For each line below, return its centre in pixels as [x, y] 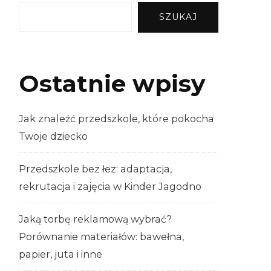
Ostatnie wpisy [112, 83]
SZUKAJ [178, 17]
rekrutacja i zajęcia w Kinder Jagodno [110, 187]
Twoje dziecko [53, 137]
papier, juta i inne [60, 255]
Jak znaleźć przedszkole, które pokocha [116, 119]
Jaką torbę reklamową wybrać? [95, 220]
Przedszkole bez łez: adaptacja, [95, 169]
